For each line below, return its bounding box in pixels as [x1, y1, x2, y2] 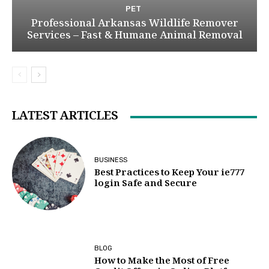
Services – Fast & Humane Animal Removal [26, 27, 243, 45]
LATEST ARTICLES [12, 106, 118, 127]
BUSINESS [94, 156, 128, 165]
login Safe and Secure [94, 177, 198, 193]
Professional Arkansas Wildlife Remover [31, 15, 238, 33]
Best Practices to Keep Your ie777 [94, 166, 245, 182]
